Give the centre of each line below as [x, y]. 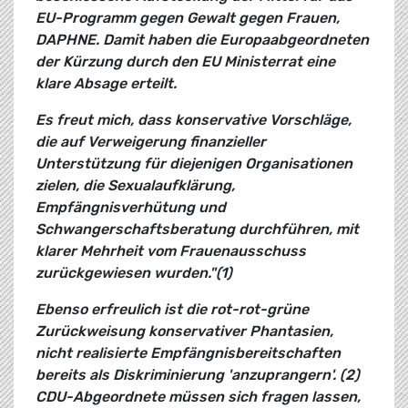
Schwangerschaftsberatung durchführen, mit [197, 229]
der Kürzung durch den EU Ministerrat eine [185, 62]
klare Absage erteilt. [106, 84]
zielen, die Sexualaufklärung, [135, 186]
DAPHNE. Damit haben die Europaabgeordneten [202, 40]
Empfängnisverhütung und [131, 208]
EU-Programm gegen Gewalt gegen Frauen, [188, 18]
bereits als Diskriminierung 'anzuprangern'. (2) [198, 375]
